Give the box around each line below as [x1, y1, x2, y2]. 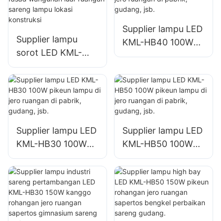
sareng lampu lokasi [16, 101, 99, 111]
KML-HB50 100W [122, 139, 193, 149]
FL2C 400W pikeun [16, 61, 96, 72]
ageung [122, 12, 153, 23]
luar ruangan [16, 87, 69, 98]
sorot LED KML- [16, 47, 82, 58]
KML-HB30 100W [16, 139, 87, 149]
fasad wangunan [16, 74, 86, 85]
